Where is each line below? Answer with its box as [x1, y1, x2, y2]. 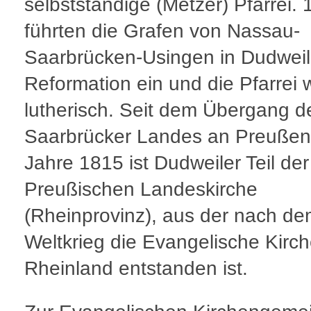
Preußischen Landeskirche [24, 178, 258, 200]
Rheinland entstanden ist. [24, 258, 248, 279]
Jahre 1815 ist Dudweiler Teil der [24, 152, 309, 174]
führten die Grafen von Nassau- [24, 20, 300, 42]
